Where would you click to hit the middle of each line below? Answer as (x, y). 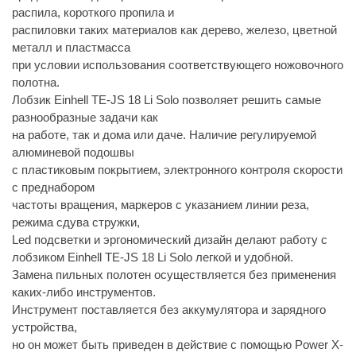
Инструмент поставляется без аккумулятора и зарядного (169, 310)
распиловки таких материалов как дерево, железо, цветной (174, 30)
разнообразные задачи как (85, 117)
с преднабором (53, 187)
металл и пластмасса (71, 47)
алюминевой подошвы (73, 152)
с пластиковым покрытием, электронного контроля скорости (177, 170)
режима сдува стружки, (76, 222)
